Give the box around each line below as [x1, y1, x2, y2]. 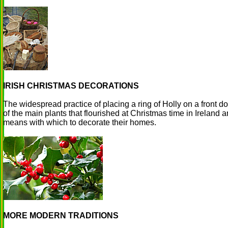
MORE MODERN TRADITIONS [3, 211, 119, 220]
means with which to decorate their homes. [3, 118, 156, 127]
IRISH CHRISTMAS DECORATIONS [3, 81, 139, 90]
